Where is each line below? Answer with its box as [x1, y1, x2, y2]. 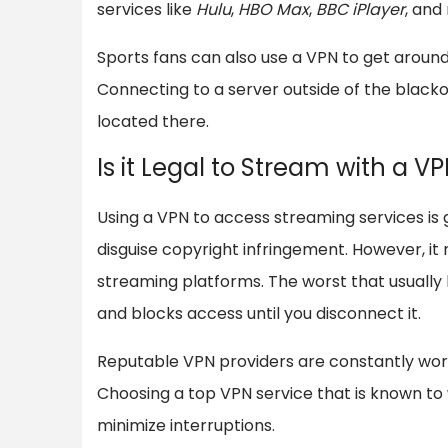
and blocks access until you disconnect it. [97, 301, 421, 325]
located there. [97, 109, 209, 133]
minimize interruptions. [97, 413, 275, 437]
